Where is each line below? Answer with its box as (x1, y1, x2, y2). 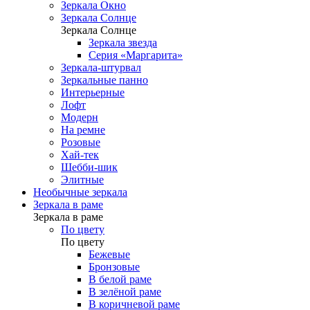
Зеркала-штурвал (61, 62, 141, 73)
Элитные (61, 174, 104, 185)
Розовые (61, 136, 100, 148)
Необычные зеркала (33, 186, 127, 198)
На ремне (61, 124, 105, 136)
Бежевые (89, 248, 130, 260)
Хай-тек (61, 149, 99, 161)
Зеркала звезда (89, 37, 157, 48)
